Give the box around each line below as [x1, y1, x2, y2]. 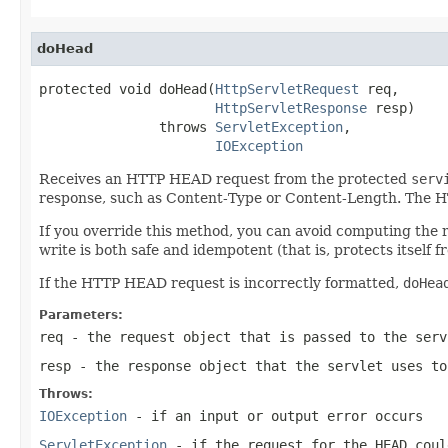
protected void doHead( [39, 80, 215, 97]
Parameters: [39, 307, 123, 322]
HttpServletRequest [215, 80, 359, 97]
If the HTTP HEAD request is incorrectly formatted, [39, 274, 403, 291]
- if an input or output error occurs [127, 407, 423, 424]
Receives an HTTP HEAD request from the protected [39, 170, 411, 187]
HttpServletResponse [215, 99, 367, 116]
